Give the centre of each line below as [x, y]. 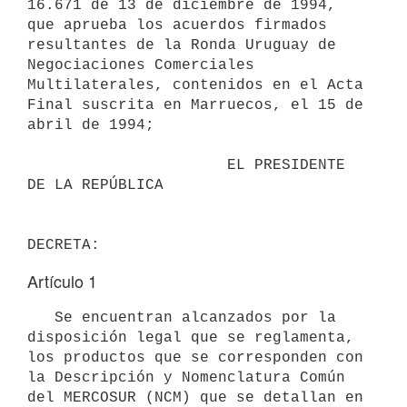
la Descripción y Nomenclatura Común [186, 377]
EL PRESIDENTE [127, 165]
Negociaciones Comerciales [141, 65]
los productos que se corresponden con [195, 357]
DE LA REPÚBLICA [95, 185]
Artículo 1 [62, 281]
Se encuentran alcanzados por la [41, 318]
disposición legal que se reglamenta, [191, 338]
